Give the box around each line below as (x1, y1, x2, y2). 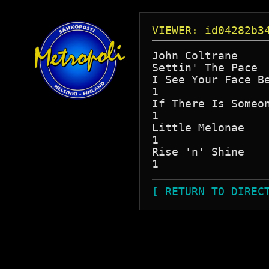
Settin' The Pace (152, 61, 258, 74)
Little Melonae (152, 121, 244, 134)
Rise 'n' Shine (152, 145, 244, 158)
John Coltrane (152, 49, 238, 62)
